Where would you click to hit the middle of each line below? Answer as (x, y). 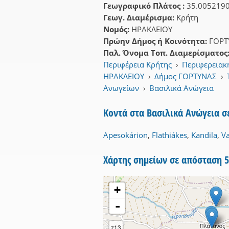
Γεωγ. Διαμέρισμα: (140, 18)
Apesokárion (125, 135)
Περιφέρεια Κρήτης (138, 65)
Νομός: (117, 29)
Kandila (204, 135)
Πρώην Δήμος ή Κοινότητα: (156, 41)
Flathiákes (169, 135)
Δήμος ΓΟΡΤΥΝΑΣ (186, 76)
